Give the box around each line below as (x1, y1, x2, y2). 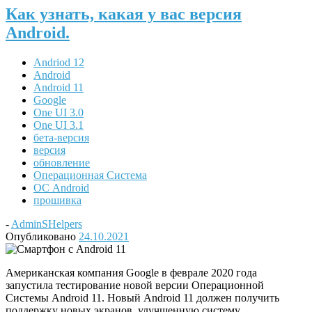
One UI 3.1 (33, 118, 84, 131)
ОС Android (33, 181, 89, 194)
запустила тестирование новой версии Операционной (6, 279, 264, 291)
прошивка (33, 194, 81, 206)
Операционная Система (33, 169, 147, 181)
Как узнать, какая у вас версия (6, 4, 242, 23)
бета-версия (33, 131, 89, 143)
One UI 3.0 (33, 106, 84, 118)
